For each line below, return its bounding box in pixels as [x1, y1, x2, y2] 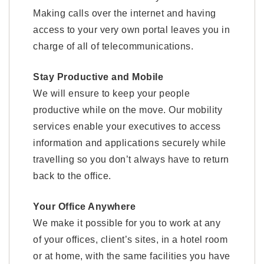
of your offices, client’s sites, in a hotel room [33, 235, 227, 245]
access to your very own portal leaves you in [33, 25, 230, 35]
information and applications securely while [33, 138, 226, 148]
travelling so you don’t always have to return [33, 154, 229, 164]
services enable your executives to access [33, 121, 221, 131]
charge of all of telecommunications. [33, 41, 193, 51]
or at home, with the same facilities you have [33, 251, 230, 261]
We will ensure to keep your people [33, 88, 190, 98]
